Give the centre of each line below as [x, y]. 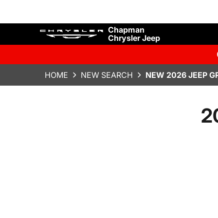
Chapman [126, 29]
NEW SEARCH [107, 75]
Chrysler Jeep [134, 38]
